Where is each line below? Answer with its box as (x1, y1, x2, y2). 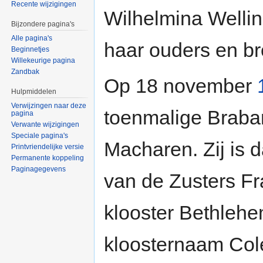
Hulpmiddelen (11, 87, 57, 96)
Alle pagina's (11, 34, 53, 43)
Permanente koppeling (11, 153, 85, 162)
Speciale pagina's (11, 131, 69, 140)
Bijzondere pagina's (11, 20, 75, 29)
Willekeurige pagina (11, 56, 76, 65)
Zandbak (11, 68, 40, 76)
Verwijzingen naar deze (11, 101, 87, 110)
